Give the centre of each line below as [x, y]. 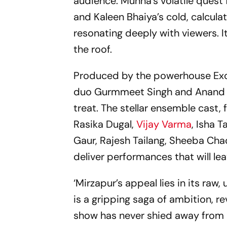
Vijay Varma [164, 124]
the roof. [93, 49]
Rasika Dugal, [105, 124]
